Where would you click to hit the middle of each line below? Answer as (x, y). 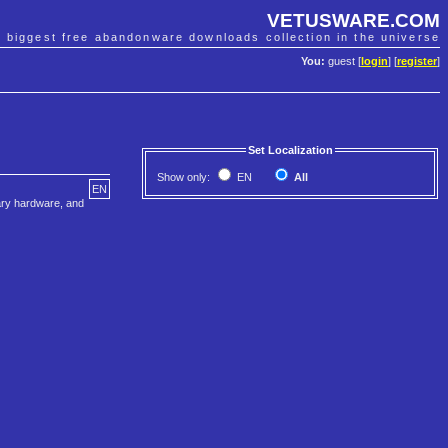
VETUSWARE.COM (353, 20)
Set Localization (290, 150)
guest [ (343, 61)
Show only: (185, 177)
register (417, 61)
